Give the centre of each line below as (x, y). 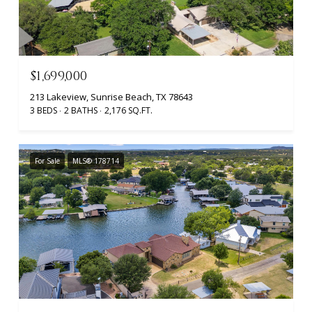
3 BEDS (44, 111)
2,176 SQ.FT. (128, 111)
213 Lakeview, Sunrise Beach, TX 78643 (111, 97)
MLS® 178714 (96, 161)
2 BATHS (81, 111)
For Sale (47, 161)
